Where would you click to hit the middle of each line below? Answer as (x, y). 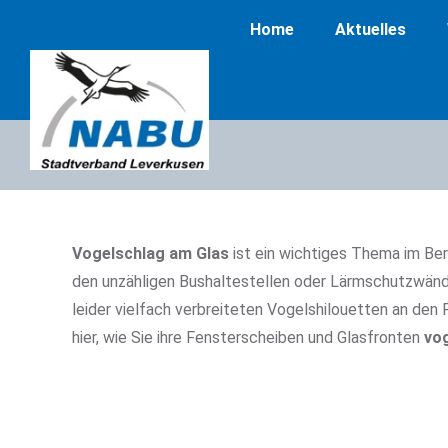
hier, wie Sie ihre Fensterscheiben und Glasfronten (248, 337)
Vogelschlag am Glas (150, 253)
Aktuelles (370, 29)
